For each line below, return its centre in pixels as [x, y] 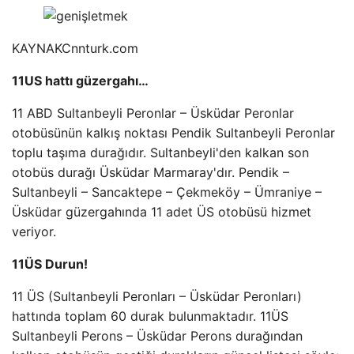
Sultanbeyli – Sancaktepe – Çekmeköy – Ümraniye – [167, 192]
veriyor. [34, 232]
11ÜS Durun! [50, 264]
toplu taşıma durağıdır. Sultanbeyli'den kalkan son [160, 153]
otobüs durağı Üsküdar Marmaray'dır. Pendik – [151, 172]
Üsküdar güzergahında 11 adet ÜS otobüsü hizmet [162, 212]
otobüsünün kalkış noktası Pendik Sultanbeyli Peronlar [173, 133]
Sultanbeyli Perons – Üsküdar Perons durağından [157, 336]
